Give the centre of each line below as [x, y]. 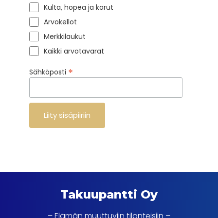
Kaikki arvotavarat [74, 51]
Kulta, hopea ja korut [79, 7]
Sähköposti [49, 72]
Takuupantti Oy [109, 194]
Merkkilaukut [65, 36]
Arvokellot [60, 22]
